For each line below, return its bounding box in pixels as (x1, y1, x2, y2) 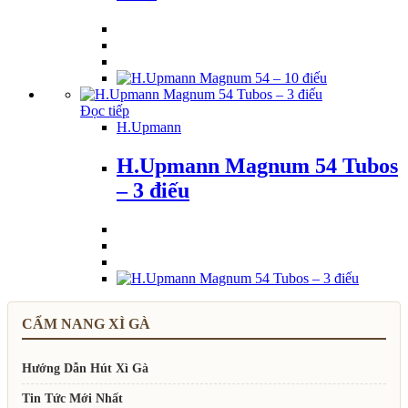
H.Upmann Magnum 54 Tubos (117, 153, 398, 178)
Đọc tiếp (80, 102, 129, 118)
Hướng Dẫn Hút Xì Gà (22, 361, 148, 375)
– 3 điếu (117, 178, 189, 202)
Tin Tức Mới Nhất (22, 391, 123, 405)
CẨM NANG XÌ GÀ (22, 315, 150, 331)
